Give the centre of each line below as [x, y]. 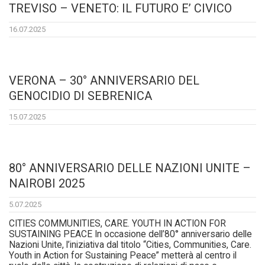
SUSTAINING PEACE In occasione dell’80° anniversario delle [130, 235]
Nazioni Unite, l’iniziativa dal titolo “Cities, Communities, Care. [130, 245]
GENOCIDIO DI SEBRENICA [80, 96]
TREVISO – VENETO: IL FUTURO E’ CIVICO [120, 9]
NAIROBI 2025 [47, 184]
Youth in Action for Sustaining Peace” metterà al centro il [123, 256]
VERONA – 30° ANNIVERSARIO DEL [104, 81]
